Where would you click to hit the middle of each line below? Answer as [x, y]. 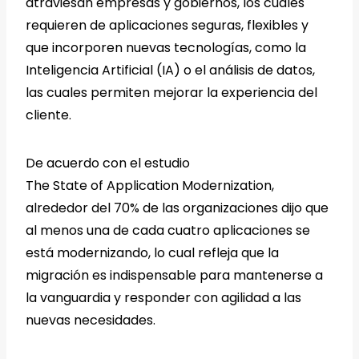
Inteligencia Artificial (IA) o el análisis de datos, [170, 71]
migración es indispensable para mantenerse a [174, 276]
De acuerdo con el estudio [108, 163]
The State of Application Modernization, [150, 186]
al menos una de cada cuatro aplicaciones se [168, 231]
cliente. [48, 115]
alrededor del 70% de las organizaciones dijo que [177, 208]
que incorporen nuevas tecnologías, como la [166, 48]
